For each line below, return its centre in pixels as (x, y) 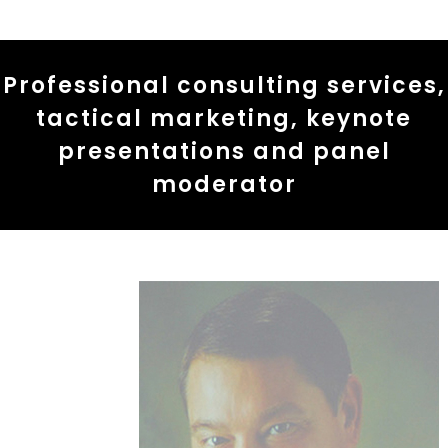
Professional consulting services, (224, 85)
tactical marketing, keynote (224, 118)
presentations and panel (224, 151)
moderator (224, 184)
